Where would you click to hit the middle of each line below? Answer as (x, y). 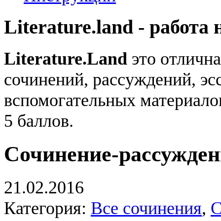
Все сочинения (146, 208)
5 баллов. (39, 121)
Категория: (47, 208)
